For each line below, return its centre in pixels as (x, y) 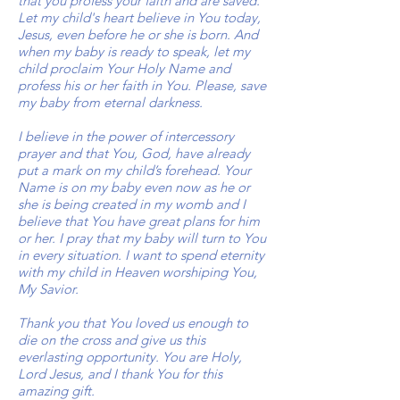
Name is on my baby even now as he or (134, 187)
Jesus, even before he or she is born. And (138, 34)
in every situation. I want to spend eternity (141, 255)
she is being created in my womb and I (132, 204)
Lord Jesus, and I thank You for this (120, 374)
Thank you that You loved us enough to (133, 323)
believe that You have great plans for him (139, 221)
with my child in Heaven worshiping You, (137, 272)
